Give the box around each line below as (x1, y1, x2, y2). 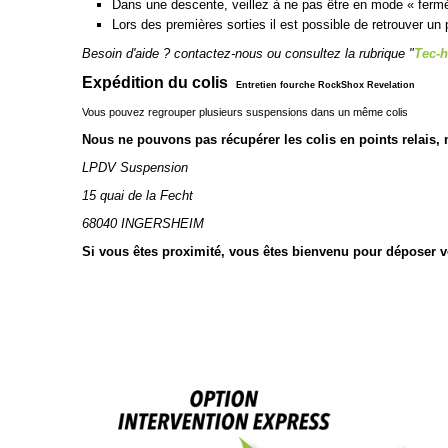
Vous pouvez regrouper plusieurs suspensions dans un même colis (82, 105, 408, 118)
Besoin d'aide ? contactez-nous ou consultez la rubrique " (82, 45, 414, 61)
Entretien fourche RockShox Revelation (236, 80, 415, 91)
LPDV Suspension (82, 159, 188, 175)
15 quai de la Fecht (82, 187, 193, 203)
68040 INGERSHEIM (82, 216, 204, 232)
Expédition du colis (82, 73, 236, 92)
